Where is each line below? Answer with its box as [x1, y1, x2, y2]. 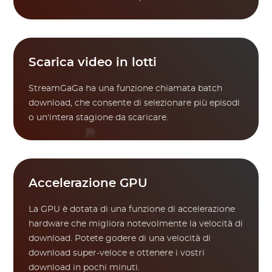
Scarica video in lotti [29, 56, 157, 69]
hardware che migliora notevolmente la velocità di [29, 220, 243, 228]
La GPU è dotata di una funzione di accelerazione [29, 205, 236, 214]
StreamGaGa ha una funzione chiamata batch [29, 84, 223, 93]
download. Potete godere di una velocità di [29, 234, 211, 243]
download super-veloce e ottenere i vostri [29, 249, 205, 257]
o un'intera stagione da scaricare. [29, 114, 169, 122]
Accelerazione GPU [29, 177, 148, 189]
